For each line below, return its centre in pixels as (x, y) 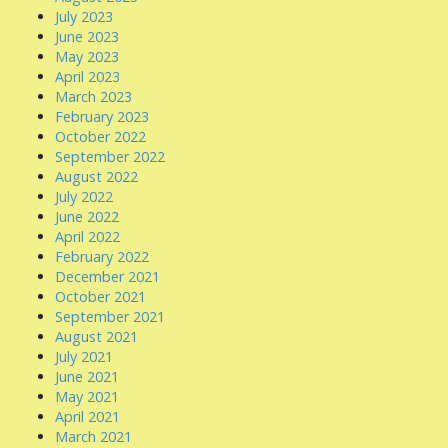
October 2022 (100, 136)
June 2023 (87, 36)
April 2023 (87, 76)
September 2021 (110, 316)
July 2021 (84, 356)
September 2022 (110, 156)
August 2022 (96, 176)
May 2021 (87, 396)
